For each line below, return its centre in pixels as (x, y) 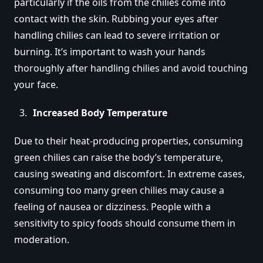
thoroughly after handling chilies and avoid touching (131, 68)
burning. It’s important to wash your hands (110, 51)
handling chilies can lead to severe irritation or (117, 35)
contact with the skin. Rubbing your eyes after (116, 18)
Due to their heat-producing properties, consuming (129, 141)
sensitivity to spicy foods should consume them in (125, 223)
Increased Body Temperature (100, 112)
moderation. (42, 239)
